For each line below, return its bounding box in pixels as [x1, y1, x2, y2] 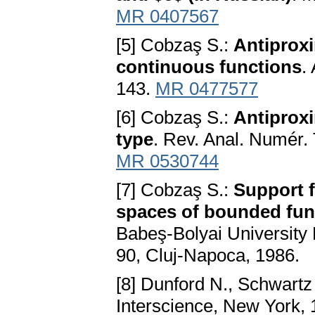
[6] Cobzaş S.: [116, 107, 233, 129]
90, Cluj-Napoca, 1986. [116, 245, 300, 266]
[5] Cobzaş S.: [116, 34, 233, 56]
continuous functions [116, 56, 302, 78]
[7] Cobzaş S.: [116, 179, 233, 201]
